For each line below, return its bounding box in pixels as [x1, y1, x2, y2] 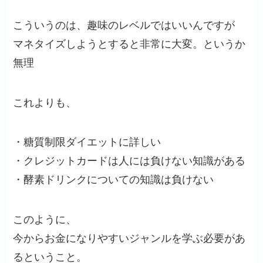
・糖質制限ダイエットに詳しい [13, 136, 161, 149]
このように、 [13, 214, 77, 226]
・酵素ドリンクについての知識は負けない [13, 174, 214, 186]
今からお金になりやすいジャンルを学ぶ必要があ [13, 232, 246, 245]
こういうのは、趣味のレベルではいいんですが [13, 19, 235, 31]
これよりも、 [13, 96, 77, 109]
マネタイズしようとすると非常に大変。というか [13, 38, 246, 50]
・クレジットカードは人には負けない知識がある [13, 155, 246, 167]
